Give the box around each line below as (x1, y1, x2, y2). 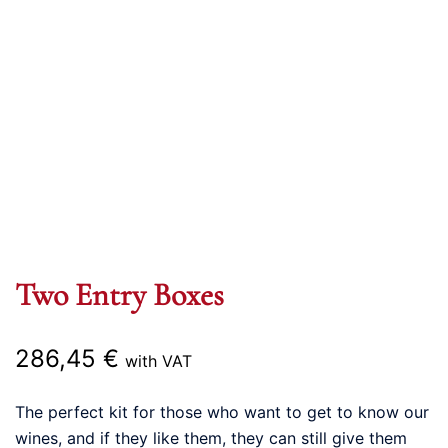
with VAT (125, 351, 192, 371)
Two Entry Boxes (15, 275, 224, 314)
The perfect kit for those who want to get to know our (15, 402, 429, 422)
